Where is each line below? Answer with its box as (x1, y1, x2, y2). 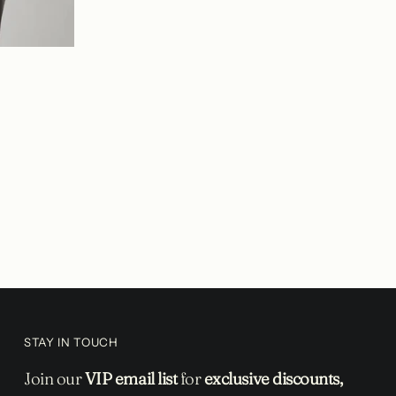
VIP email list (84, 368, 178, 389)
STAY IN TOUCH (24, 334, 118, 349)
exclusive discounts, (203, 368, 343, 389)
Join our (24, 368, 85, 389)
